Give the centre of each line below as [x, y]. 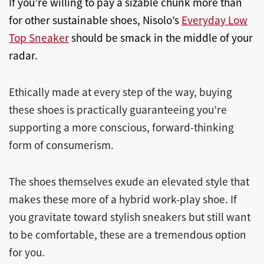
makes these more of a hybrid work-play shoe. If [123, 199]
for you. [27, 252]
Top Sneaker [39, 37]
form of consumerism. [61, 145]
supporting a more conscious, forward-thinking [121, 127]
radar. [23, 55]
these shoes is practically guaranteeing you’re [118, 109]
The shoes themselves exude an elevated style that [129, 181]
